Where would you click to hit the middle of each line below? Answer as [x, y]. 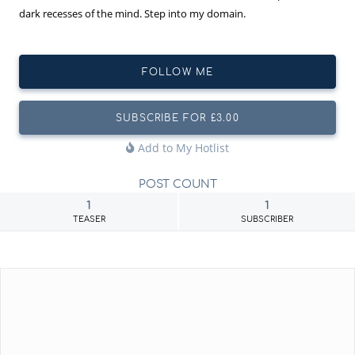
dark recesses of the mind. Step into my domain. [132, 13]
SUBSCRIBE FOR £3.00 [177, 118]
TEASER [89, 219]
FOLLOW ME [177, 72]
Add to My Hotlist [182, 147]
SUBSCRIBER [267, 219]
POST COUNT [177, 184]
